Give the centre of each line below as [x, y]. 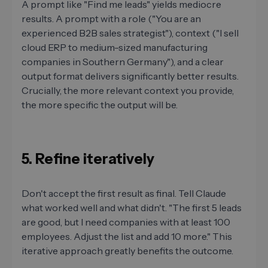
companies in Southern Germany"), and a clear [123, 61]
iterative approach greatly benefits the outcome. [127, 250]
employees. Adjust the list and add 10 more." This [127, 236]
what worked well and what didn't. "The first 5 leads [132, 207]
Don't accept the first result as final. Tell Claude [124, 193]
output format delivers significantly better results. [130, 76]
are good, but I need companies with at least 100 [126, 222]
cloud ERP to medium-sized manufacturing [115, 47]
